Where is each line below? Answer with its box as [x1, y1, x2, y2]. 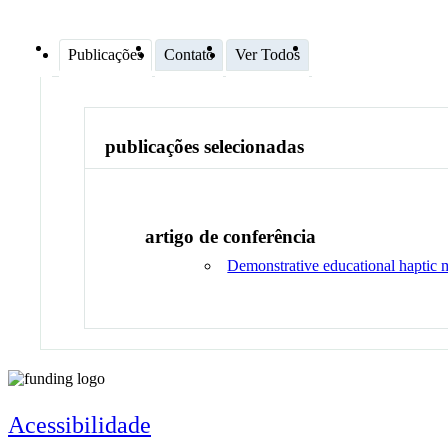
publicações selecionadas [105, 136, 305, 158]
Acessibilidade [8, 411, 151, 438]
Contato [164, 45, 214, 63]
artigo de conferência [145, 225, 317, 247]
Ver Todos [235, 45, 300, 63]
